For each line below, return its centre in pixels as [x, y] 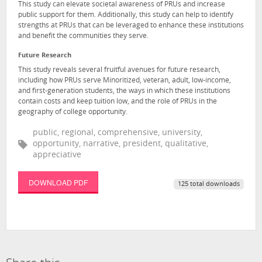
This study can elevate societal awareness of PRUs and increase [122, 5]
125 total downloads [208, 184]
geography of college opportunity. [73, 112]
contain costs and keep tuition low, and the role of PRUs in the [118, 101]
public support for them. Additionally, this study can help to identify [126, 15]
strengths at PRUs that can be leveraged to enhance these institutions [131, 26]
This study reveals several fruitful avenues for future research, [119, 70]
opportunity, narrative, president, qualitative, [120, 144]
